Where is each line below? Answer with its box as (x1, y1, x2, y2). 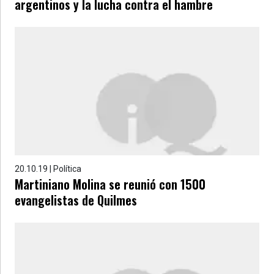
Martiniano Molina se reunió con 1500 (15, 175, 206, 193)
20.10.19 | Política (15, 164, 81, 174)
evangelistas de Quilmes (15, 191, 137, 209)
